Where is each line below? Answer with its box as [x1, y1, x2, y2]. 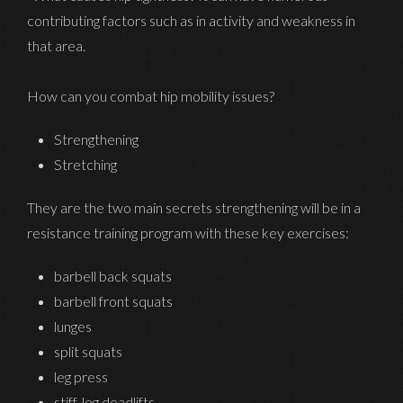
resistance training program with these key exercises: [27, 224, 349, 242]
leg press [54, 368, 108, 386]
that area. [27, 37, 85, 55]
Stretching [54, 156, 117, 174]
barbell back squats [54, 267, 172, 285]
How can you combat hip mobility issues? [27, 87, 274, 105]
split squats [54, 343, 122, 361]
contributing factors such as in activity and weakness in [27, 12, 355, 30]
